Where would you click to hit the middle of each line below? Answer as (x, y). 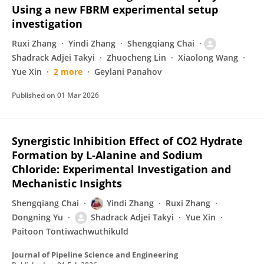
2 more (68, 72)
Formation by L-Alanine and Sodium (107, 155)
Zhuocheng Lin (136, 57)
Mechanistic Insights (67, 183)
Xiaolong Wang (208, 57)
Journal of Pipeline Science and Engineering (95, 255)
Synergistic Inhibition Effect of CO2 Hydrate (127, 141)
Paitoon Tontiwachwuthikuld (70, 231)
